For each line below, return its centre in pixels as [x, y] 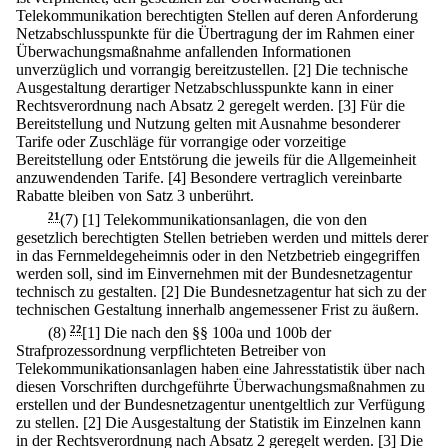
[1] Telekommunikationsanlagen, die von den [224, 219]
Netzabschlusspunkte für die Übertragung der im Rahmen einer [215, 34]
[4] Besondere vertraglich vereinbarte [285, 178]
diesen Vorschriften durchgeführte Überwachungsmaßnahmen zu [220, 386]
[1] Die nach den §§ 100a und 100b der [206, 332]
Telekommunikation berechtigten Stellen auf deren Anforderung [217, 16]
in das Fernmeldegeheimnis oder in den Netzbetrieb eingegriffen [218, 255]
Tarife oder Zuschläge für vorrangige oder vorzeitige [181, 142]
